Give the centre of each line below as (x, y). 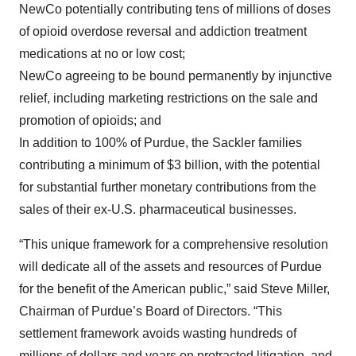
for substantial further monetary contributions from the (168, 187)
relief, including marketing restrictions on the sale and (168, 98)
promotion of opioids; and (90, 120)
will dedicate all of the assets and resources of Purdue (170, 267)
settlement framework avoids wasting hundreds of (158, 333)
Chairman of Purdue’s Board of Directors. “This (151, 311)
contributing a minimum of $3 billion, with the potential (170, 165)
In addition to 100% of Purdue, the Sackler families (161, 143)
